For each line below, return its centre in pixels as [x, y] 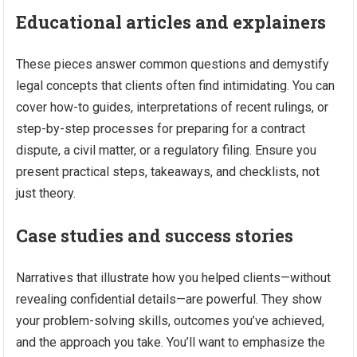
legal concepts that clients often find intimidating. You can [176, 86]
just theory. [46, 193]
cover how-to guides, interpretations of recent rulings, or [173, 107]
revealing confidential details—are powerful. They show [169, 299]
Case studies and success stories [155, 235]
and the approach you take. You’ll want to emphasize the [171, 342]
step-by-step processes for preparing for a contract [161, 129]
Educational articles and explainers [171, 22]
